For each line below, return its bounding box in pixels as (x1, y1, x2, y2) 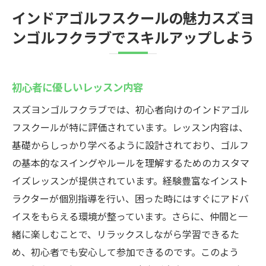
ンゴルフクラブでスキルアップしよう (12, 26, 254, 47)
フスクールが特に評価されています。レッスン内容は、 (12, 120, 248, 134)
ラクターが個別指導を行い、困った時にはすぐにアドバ (12, 191, 249, 205)
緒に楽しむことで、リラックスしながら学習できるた (12, 227, 239, 241)
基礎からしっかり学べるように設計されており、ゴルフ (12, 138, 249, 152)
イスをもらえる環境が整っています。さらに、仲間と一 (12, 209, 248, 223)
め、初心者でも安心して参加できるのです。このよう (12, 245, 239, 259)
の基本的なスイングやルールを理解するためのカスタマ (12, 156, 249, 170)
